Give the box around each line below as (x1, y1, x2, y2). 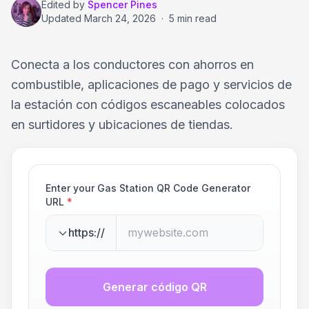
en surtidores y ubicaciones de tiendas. (11, 117, 233, 132)
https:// (68, 226, 105, 239)
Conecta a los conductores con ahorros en (11, 57, 254, 72)
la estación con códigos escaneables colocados (11, 97, 285, 112)
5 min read (169, 12, 217, 24)
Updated (41, 12, 84, 24)
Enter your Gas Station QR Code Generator (46, 182, 250, 194)
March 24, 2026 (84, 12, 156, 24)
